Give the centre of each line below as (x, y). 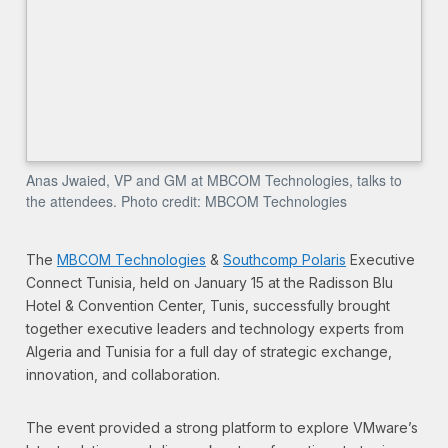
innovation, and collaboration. (123, 374)
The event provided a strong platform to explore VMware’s (222, 427)
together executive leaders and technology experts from (215, 328)
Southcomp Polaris (284, 259)
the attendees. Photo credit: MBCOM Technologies (186, 201)
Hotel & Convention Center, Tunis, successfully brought (208, 305)
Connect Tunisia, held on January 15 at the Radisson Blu (209, 282)
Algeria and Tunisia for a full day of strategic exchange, (209, 351)
